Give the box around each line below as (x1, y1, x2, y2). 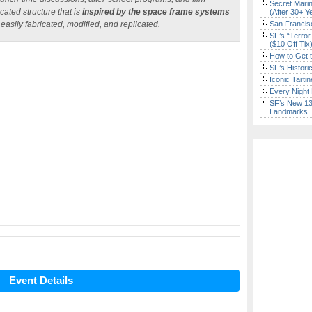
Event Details (9, 274, 73, 286)
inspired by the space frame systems (82, 7, 230, 17)
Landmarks (270, 107, 308, 116)
